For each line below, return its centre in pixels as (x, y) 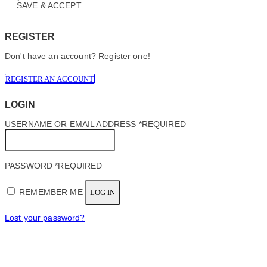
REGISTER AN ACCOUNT (50, 79)
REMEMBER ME (51, 193)
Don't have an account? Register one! (77, 56)
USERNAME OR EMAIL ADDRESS (72, 124)
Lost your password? (45, 218)
